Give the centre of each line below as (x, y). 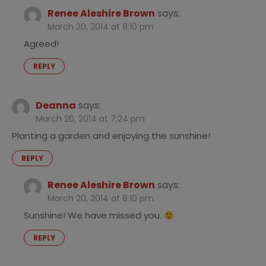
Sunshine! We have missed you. (94, 216)
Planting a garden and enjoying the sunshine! (111, 136)
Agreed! (41, 44)
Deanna (56, 106)
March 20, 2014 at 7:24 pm (90, 119)
